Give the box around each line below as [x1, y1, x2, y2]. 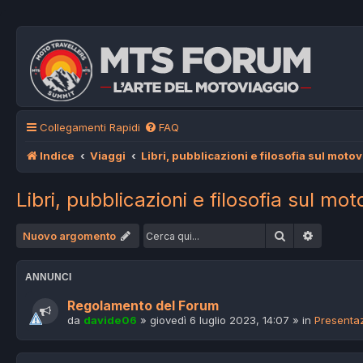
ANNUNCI [25, 271, 71, 284]
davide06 [83, 314, 137, 327]
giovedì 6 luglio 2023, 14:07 [150, 314, 289, 327]
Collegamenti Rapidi [40, 121, 140, 134]
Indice [40, 149, 75, 162]
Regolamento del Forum [67, 298, 219, 314]
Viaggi [90, 149, 126, 162]
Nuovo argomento [23, 229, 116, 243]
